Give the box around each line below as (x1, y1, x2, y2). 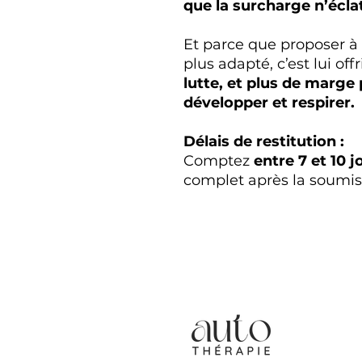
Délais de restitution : (183, 132, 344, 150)
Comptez (183, 151, 254, 170)
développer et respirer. (183, 93, 355, 112)
